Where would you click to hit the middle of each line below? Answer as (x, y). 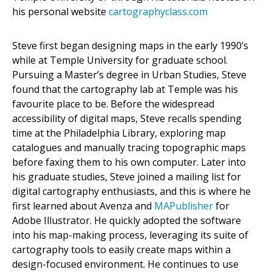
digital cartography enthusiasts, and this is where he (131, 192)
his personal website (60, 12)
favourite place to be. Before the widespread (113, 104)
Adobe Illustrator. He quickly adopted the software (127, 221)
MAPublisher (184, 206)
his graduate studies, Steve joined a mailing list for (127, 177)
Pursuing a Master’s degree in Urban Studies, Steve (129, 75)
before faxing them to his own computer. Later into (129, 162)
